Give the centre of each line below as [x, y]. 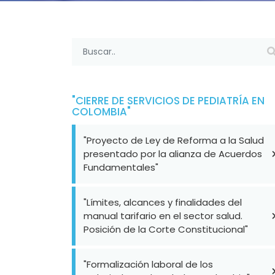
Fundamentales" [121, 167]
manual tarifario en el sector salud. [163, 216]
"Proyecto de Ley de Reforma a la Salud [174, 140]
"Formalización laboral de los [148, 264]
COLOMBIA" [101, 112]
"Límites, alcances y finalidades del [163, 202]
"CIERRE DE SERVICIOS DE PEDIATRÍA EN [168, 101]
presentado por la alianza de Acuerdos [173, 154]
